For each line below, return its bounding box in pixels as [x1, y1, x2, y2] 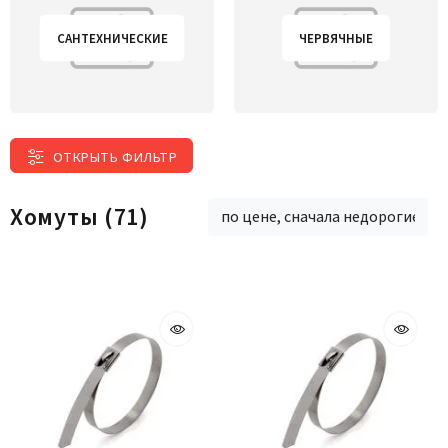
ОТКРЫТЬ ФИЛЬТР [52, 147, 178, 168]
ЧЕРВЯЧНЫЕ [299, 29, 373, 48]
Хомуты [10, 199, 105, 235]
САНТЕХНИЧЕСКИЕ [56, 29, 168, 48]
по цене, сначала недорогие [221, 206, 420, 228]
